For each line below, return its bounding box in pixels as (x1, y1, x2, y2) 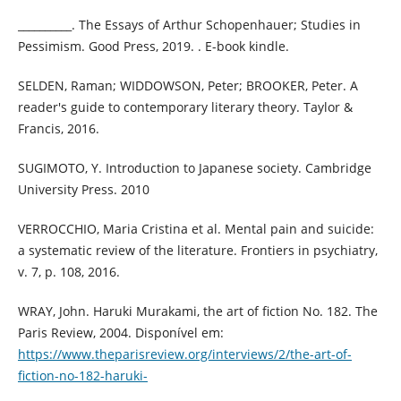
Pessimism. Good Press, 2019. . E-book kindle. (17, 37, 289, 55)
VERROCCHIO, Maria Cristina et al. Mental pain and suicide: (17, 219, 374, 237)
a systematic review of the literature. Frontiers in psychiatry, (17, 241, 378, 259)
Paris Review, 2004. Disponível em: (17, 323, 224, 341)
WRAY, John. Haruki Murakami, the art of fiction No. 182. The (17, 302, 378, 320)
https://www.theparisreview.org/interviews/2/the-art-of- (17, 345, 352, 363)
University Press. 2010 (17, 180, 149, 198)
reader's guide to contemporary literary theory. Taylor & (17, 98, 353, 115)
